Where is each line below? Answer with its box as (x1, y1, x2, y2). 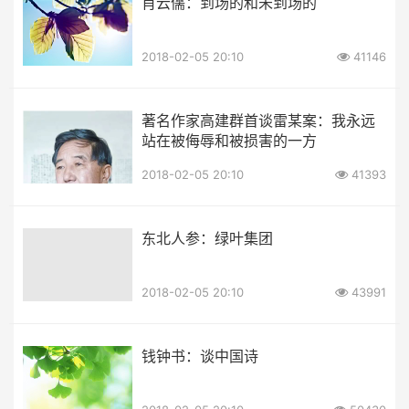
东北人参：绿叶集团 (142, 228, 273, 247)
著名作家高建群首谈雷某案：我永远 (142, 110, 375, 130)
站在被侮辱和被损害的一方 (142, 131, 317, 150)
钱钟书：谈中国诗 (142, 346, 258, 365)
